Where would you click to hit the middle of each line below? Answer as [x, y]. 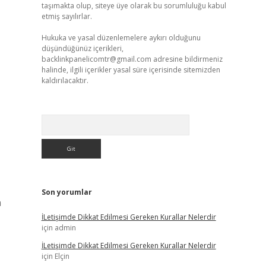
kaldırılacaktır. [65, 80]
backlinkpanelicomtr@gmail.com [96, 59]
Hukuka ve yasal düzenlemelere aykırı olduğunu [121, 38]
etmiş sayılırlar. [66, 16]
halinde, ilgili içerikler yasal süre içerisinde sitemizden [131, 70]
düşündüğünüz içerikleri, [82, 48]
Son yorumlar [66, 192]
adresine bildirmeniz [187, 59]
